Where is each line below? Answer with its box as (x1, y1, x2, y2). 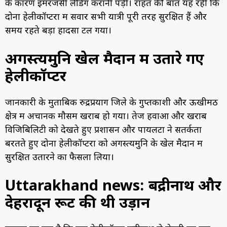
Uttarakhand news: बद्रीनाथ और (5, 177, 221, 197)
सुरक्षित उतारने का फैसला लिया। (5, 152, 114, 164)
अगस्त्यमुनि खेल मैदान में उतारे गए (5, 51, 204, 70)
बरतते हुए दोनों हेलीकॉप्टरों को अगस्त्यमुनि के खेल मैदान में (5, 138, 203, 150)
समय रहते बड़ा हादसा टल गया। (5, 25, 111, 37)
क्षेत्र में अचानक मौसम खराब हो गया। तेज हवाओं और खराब (5, 111, 207, 123)
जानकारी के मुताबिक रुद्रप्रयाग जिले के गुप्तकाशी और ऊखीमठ (5, 97, 218, 109)
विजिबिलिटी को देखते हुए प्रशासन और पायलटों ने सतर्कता (5, 125, 202, 137)
